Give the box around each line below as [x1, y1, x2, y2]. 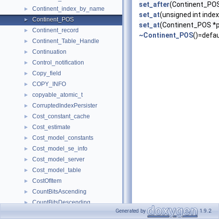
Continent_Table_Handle [32, 38, 99, 44]
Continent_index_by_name [32, 5, 105, 12]
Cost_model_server [32, 156, 85, 163]
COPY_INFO [32, 81, 66, 88]
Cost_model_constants [32, 134, 93, 141]
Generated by [115, 208, 147, 215]
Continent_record [32, 27, 79, 34]
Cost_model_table [32, 167, 81, 174]
